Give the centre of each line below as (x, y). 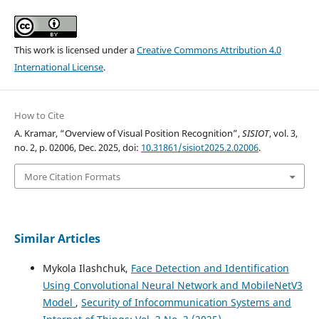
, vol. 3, (283, 134)
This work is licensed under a (75, 50)
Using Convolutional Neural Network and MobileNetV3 (172, 285)
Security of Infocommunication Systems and (186, 302)
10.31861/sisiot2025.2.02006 (199, 148)
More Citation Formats (72, 176)
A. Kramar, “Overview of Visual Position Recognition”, (128, 134)
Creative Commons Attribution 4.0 (209, 50)
